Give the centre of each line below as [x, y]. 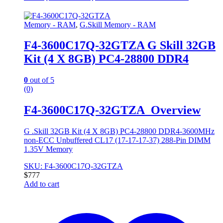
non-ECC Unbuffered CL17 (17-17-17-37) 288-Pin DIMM [117, 140]
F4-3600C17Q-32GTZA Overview [112, 110]
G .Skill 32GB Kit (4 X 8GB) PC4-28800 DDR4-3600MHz [119, 131]
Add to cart [42, 184]
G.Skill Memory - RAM [118, 24]
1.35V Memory [48, 149]
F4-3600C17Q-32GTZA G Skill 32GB [120, 46]
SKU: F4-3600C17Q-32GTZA [73, 166]
